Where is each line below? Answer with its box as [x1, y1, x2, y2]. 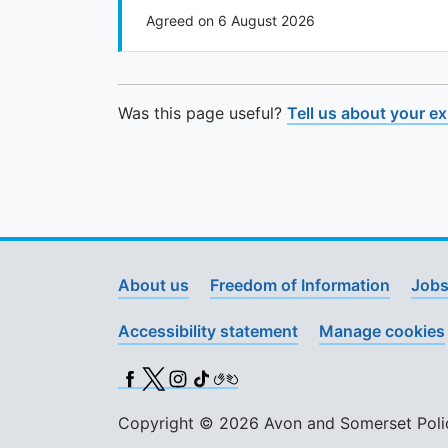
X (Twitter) [141, 366, 222, 386]
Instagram [165, 366, 242, 386]
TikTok [189, 366, 241, 386]
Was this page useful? [118, 103, 287, 123]
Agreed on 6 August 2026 [146, 12, 315, 29]
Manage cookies [319, 321, 445, 341]
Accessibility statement [118, 321, 298, 341]
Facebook [117, 366, 192, 386]
